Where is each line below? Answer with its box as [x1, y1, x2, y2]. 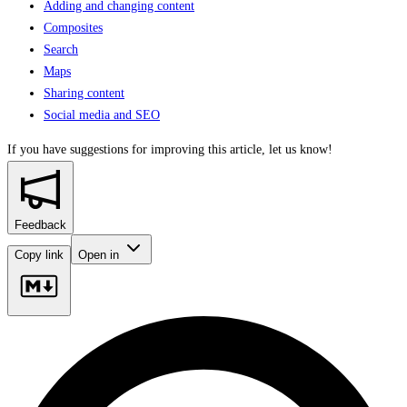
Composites [44, 20, 103, 35]
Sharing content [44, 85, 124, 100]
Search [44, 42, 78, 56]
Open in [78, 247, 123, 262]
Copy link [15, 247, 64, 262]
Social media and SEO [44, 107, 160, 122]
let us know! [269, 142, 333, 156]
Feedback [15, 217, 66, 232]
